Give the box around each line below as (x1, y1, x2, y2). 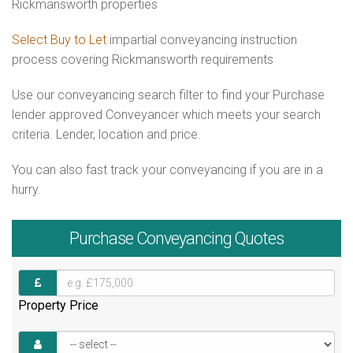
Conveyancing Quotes (133, 229, 284, 249)
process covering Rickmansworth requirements (12, 52, 273, 67)
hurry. (12, 182, 41, 197)
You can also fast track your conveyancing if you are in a (12, 162, 323, 177)
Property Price (18, 297, 98, 313)
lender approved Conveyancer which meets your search (12, 107, 321, 122)
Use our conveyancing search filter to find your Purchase (12, 87, 325, 102)
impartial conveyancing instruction (106, 32, 297, 47)
